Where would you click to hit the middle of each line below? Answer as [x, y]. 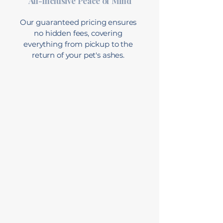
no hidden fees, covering [78, 33]
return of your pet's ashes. [78, 55]
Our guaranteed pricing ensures [78, 22]
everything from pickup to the [78, 44]
